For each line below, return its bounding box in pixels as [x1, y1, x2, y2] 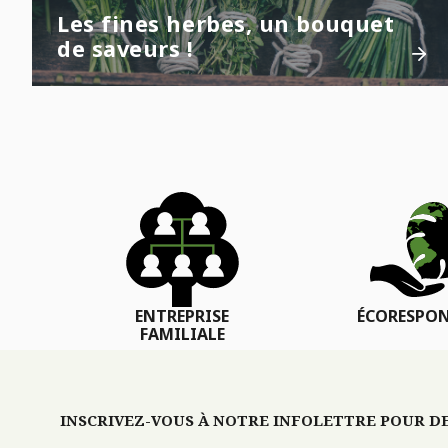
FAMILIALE [139, 323, 225, 346]
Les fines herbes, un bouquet [57, 9, 395, 39]
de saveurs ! [57, 34, 194, 64]
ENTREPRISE [135, 305, 230, 328]
